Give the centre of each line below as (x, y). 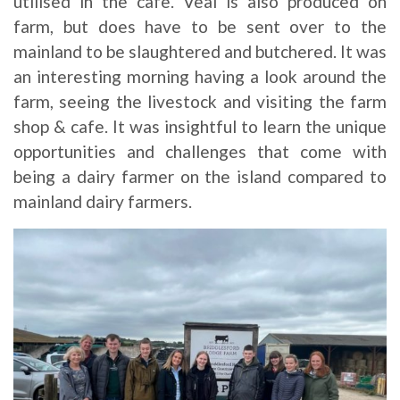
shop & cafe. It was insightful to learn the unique (200, 126)
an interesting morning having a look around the (200, 76)
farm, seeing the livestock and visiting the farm (200, 101)
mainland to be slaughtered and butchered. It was (200, 51)
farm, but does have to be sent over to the (200, 26)
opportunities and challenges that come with (200, 151)
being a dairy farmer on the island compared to (200, 176)
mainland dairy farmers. (103, 201)
